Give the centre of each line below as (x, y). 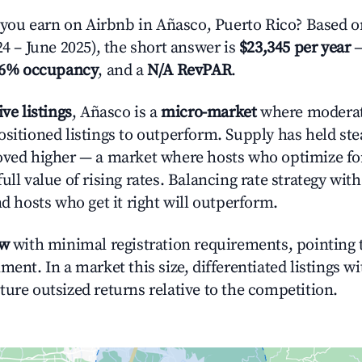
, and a (123, 71)
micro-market (209, 113)
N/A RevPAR (189, 71)
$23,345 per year (295, 48)
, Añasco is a (116, 113)
